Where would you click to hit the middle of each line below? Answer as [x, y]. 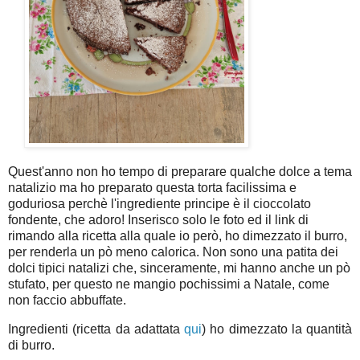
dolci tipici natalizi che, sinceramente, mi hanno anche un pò [179, 268]
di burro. [31, 346]
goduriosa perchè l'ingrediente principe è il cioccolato [160, 204]
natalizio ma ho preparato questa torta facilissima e [152, 188]
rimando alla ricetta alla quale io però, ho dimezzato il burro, [178, 236]
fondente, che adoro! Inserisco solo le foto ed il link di [158, 220]
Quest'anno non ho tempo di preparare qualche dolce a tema [180, 172]
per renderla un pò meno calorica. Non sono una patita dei [173, 252]
